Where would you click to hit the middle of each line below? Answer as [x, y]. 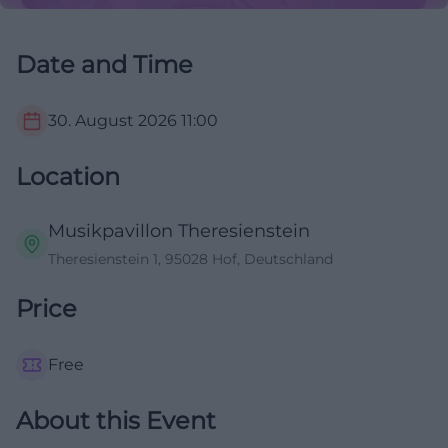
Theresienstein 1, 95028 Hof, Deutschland [190, 259]
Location [68, 177]
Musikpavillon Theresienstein [179, 231]
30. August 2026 [112, 121]
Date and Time [104, 65]
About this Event [116, 421]
